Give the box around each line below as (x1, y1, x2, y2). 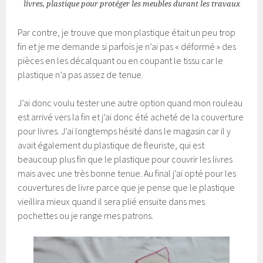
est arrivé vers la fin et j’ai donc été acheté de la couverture (18, 110, 244, 123)
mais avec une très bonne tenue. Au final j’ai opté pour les (18, 167, 237, 179)
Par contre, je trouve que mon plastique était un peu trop (18, 26, 236, 38)
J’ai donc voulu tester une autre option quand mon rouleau (18, 96, 243, 109)
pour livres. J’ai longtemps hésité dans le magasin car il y (18, 124, 231, 137)
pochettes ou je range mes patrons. (18, 209, 154, 221)
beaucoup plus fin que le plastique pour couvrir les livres (18, 153, 233, 165)
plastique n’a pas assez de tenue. (18, 68, 144, 80)
